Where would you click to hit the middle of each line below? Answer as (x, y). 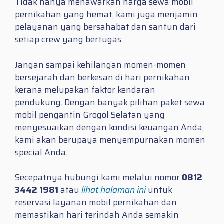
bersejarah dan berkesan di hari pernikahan (102, 77)
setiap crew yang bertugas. (69, 40)
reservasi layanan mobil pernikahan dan (96, 203)
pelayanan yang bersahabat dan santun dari (105, 27)
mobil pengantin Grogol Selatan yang (90, 115)
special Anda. (41, 152)
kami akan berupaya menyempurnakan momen (110, 140)
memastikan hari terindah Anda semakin (97, 215)
